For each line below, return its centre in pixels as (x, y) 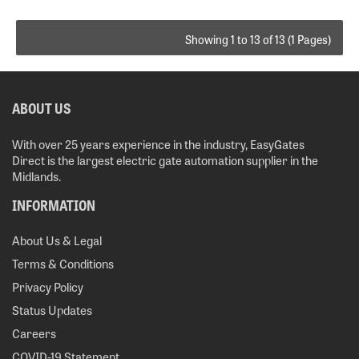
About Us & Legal (57, 240)
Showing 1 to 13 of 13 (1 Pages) (258, 40)
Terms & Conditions (63, 264)
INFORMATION (54, 205)
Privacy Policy (48, 287)
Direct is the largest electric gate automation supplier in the (165, 160)
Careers (34, 333)
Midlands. (36, 176)
